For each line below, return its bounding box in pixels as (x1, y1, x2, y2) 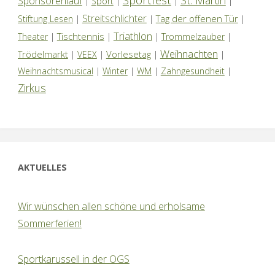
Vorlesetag (106, 47, 151, 60)
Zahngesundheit (160, 64, 225, 77)
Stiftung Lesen (17, 12, 73, 25)
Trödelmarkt (17, 47, 68, 60)
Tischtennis (56, 29, 104, 42)
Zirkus (17, 80, 46, 95)
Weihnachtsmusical (17, 64, 93, 77)
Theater (17, 30, 48, 42)
